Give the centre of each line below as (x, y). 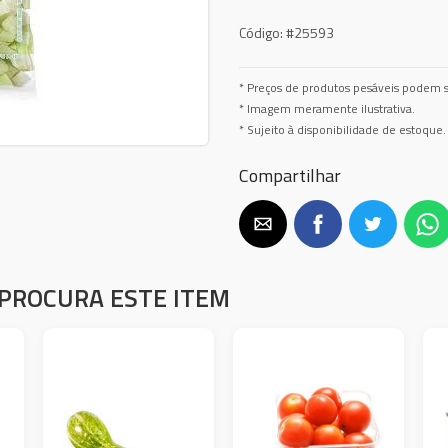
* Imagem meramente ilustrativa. (327, 108)
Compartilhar (290, 175)
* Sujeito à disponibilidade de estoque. (342, 129)
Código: (261, 32)
